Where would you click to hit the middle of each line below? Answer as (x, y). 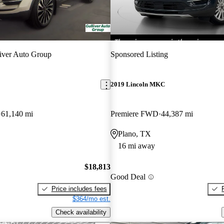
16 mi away (136, 146)
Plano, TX (134, 134)
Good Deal (128, 177)
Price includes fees (79, 188)
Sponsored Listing (139, 54)
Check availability (81, 212)
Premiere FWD (134, 114)
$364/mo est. (91, 198)
